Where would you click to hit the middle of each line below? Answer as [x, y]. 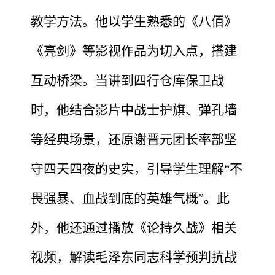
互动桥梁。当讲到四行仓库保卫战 [127, 80]
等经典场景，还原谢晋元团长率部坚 [134, 139]
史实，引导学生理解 [166, 168]
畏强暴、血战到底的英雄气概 [114, 198]
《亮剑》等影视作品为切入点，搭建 [134, 51]
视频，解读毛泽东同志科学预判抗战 [134, 257]
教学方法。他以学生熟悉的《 [114, 21]
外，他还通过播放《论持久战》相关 [134, 227]
